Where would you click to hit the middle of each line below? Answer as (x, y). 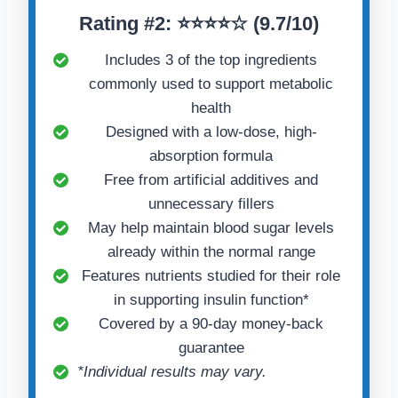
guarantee (211, 348)
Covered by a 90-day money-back (211, 324)
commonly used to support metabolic (211, 84)
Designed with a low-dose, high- (211, 132)
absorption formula (211, 156)
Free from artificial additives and (211, 180)
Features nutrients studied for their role (211, 276)
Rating (111, 24)
